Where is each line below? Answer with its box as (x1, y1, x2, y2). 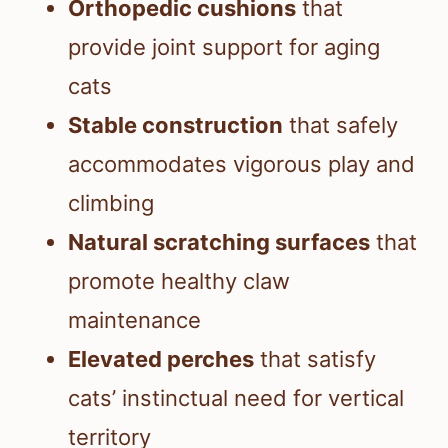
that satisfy (254, 346, 376, 373)
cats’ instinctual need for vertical (68, 385, 404, 412)
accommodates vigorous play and (68, 151, 415, 178)
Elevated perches (68, 346, 254, 373)
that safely (283, 112, 398, 139)
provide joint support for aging (68, 34, 380, 61)
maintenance (68, 307, 201, 334)
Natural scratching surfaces (68, 229, 370, 256)
